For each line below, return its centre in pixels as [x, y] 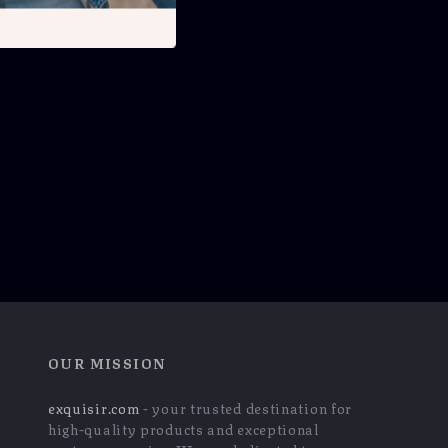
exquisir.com [93, 407]
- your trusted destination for [246, 407]
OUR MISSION [107, 362]
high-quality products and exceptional [183, 428]
